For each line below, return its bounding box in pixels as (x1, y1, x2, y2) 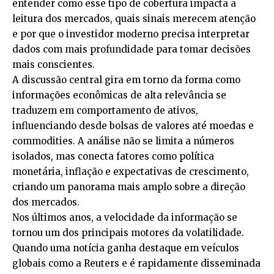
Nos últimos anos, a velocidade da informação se (12, 211, 237, 223)
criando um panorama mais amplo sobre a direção (12, 180, 245, 193)
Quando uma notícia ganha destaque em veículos (12, 242, 239, 254)
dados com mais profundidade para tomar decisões (12, 43, 251, 55)
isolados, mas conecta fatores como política (12, 150, 214, 162)
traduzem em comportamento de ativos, (12, 104, 198, 116)
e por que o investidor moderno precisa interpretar (12, 28, 250, 40)
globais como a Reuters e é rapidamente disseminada (12, 257, 261, 269)
